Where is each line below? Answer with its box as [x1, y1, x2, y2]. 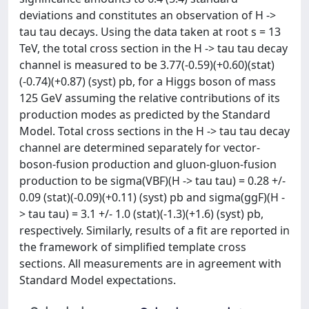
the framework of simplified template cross [19, 239, 246, 255]
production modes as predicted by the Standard [19, 107, 270, 122]
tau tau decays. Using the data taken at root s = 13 [19, 24, 281, 39]
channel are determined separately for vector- [19, 140, 260, 155]
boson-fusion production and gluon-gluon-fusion [19, 157, 277, 172]
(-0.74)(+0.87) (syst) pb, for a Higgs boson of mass [19, 74, 276, 89]
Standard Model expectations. [19, 272, 176, 288]
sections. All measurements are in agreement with [19, 256, 281, 271]
